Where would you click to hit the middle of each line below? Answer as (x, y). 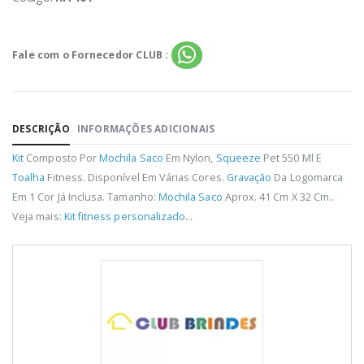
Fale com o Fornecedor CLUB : (91, 55)
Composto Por (62, 158)
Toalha (29, 177)
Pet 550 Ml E (291, 158)
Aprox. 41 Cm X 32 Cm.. (278, 197)
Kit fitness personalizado (125, 216)
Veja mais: (38, 216)
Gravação (249, 177)
